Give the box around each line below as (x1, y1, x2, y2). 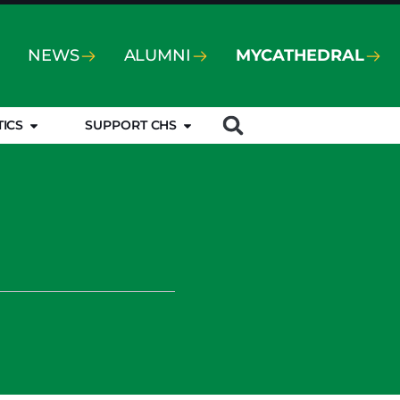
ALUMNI (123, 46, 191, 65)
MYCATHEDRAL (235, 46, 364, 65)
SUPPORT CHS (85, 117, 178, 133)
